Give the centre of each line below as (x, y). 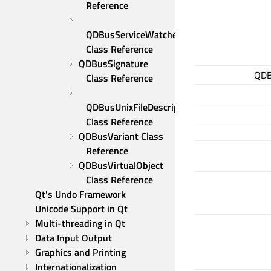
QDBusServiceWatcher (133, 34)
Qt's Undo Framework (80, 194)
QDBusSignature (113, 64)
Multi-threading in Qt (80, 223)
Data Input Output (73, 238)
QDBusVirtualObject (121, 165)
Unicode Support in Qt (81, 209)
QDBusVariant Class (121, 136)
